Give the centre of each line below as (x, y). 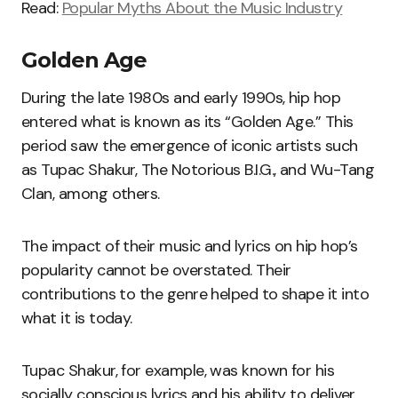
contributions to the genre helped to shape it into (195, 295)
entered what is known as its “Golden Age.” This (187, 122)
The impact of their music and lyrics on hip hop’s (190, 247)
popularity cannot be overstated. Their (156, 271)
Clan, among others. (91, 194)
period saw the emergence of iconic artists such (190, 146)
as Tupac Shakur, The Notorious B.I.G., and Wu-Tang (198, 170)
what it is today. (77, 318)
